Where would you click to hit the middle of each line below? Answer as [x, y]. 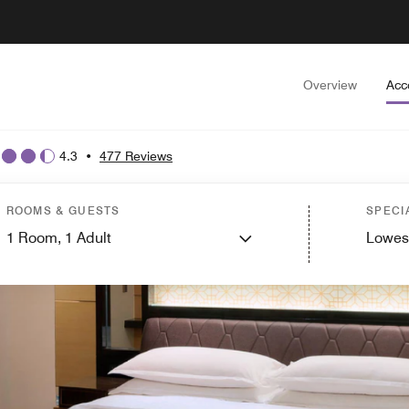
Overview [330, 85]
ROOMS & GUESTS [63, 210]
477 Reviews [136, 156]
